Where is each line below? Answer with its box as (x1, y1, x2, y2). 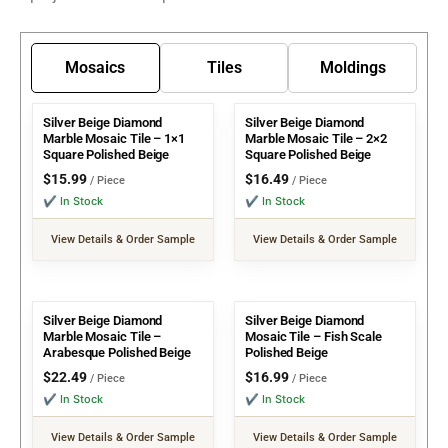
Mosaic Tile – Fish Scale (245, 328, 383, 344)
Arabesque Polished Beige (43, 344, 192, 360)
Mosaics (65, 57, 126, 77)
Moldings (319, 57, 386, 77)
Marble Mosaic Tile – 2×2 (245, 130, 388, 146)
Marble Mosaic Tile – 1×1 (43, 130, 186, 146)
